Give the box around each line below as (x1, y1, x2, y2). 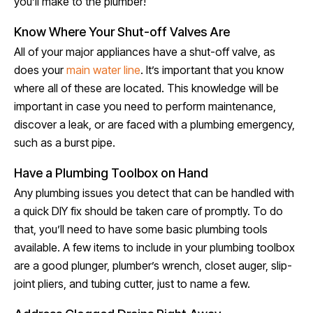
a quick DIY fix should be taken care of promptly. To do (14, 204, 283, 218)
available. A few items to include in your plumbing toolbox (14, 240, 295, 254)
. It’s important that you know (140, 63, 284, 77)
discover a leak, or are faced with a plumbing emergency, (14, 117, 295, 131)
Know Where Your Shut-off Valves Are (14, 24, 230, 39)
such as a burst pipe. (14, 136, 115, 150)
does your (14, 63, 66, 77)
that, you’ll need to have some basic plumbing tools (14, 222, 268, 236)
